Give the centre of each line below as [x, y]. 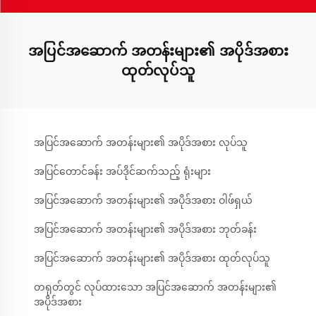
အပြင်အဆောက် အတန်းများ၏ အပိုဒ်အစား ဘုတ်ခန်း [145, 229]
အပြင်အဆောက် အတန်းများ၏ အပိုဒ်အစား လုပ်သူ [141, 142]
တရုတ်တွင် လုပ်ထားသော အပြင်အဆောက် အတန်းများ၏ [155, 287]
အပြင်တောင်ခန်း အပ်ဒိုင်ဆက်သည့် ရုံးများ [122, 171]
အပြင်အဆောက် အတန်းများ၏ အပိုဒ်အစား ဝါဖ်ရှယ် [143, 200]
